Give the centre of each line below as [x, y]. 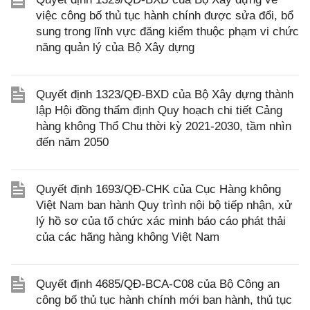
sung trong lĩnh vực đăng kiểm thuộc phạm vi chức [167, 31]
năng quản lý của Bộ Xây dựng [115, 47]
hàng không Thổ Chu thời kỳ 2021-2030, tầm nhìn [164, 126]
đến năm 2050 [72, 142]
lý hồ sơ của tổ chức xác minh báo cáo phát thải [161, 221]
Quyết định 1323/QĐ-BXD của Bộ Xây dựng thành [165, 94]
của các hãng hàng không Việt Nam [128, 237]
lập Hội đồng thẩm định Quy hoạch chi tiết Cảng [159, 110]
